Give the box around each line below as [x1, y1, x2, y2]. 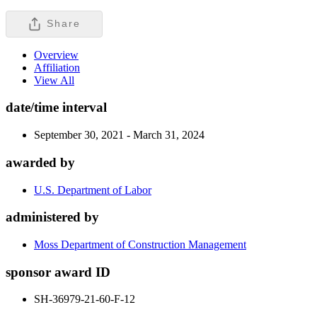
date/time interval [6, 100, 107, 115]
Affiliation [34, 61, 80, 74]
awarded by [6, 154, 75, 170]
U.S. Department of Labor [34, 183, 151, 196]
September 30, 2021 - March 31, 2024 [34, 129, 204, 142]
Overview [34, 48, 79, 61]
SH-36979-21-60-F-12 [34, 293, 135, 306]
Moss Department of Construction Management [34, 238, 246, 250]
